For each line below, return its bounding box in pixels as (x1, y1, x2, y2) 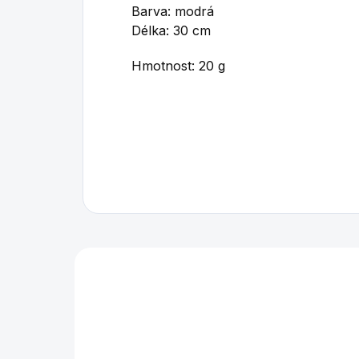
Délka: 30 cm (131, 22, 211, 38)
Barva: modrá (131, 3, 214, 19)
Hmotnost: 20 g (131, 58, 225, 74)
